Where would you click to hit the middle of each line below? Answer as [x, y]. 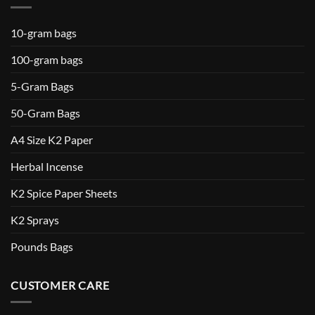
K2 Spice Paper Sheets [64, 193]
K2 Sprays [35, 219]
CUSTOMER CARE [60, 285]
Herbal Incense [47, 166]
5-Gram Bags [42, 86]
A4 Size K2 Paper [52, 139]
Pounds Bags [42, 246]
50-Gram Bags [45, 112]
